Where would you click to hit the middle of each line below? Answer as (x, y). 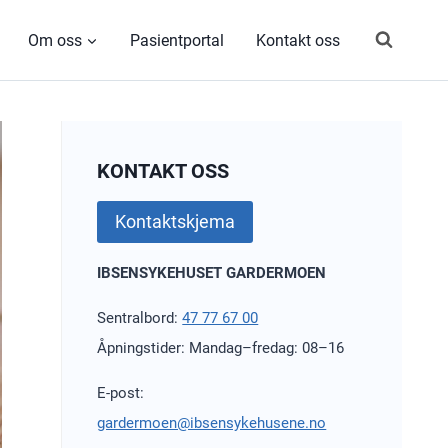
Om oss (55, 40)
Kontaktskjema (175, 222)
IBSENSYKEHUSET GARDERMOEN (212, 273)
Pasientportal (177, 40)
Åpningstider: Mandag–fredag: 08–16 (221, 348)
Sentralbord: (140, 318)
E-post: (121, 393)
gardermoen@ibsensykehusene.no (212, 423)
